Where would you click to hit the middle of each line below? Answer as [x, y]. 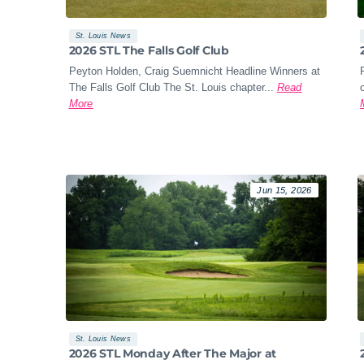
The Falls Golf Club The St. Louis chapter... [171, 88]
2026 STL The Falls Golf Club [149, 50]
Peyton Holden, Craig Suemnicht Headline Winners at [194, 71]
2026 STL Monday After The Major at [172, 354]
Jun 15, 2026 [284, 191]
